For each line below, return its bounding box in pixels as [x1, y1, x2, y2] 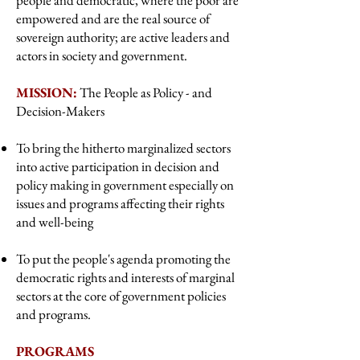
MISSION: [16, 84, 77, 101]
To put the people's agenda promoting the [16, 250, 231, 268]
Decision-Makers [16, 102, 104, 120]
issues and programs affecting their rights [16, 194, 224, 212]
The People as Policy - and [77, 84, 212, 101]
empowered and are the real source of [16, 10, 210, 27]
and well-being [16, 213, 93, 231]
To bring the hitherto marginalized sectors [16, 139, 231, 157]
